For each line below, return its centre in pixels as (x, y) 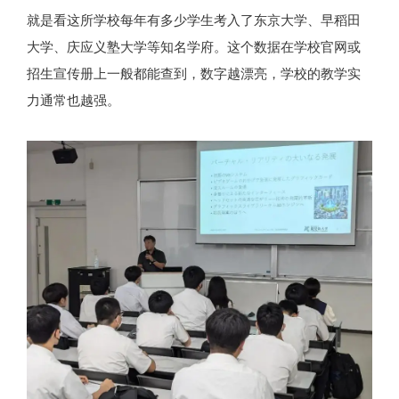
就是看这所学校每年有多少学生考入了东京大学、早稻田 (194, 20)
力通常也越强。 (73, 100)
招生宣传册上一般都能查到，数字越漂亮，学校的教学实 (194, 73)
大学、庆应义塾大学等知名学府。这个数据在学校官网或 (194, 47)
